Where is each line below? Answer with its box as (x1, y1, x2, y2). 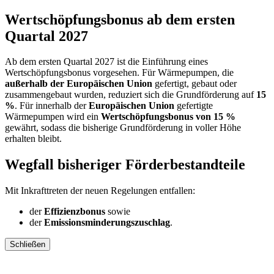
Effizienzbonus (44, 206, 105, 217)
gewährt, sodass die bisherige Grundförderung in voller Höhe (5, 122, 241, 133)
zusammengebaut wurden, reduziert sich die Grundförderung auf (5, 89, 256, 100)
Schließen (10, 240, 45, 250)
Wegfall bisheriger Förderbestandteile (5, 157, 245, 173)
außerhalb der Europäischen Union (5, 78, 152, 89)
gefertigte (174, 100, 213, 111)
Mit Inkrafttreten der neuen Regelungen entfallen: (5, 185, 195, 196)
